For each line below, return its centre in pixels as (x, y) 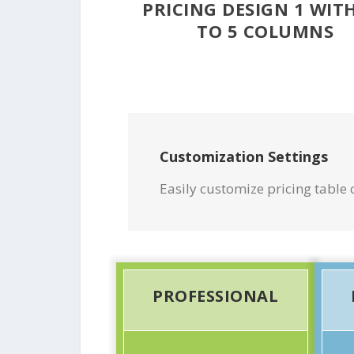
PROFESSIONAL (216, 296)
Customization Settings (244, 156)
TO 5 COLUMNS (265, 31)
